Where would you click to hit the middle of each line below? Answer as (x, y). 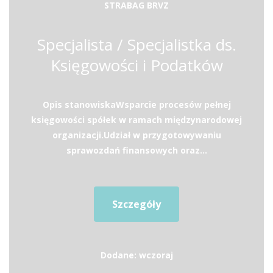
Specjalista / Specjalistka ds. (136, 44)
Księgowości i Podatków (136, 65)
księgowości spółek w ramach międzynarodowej (136, 120)
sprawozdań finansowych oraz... (136, 150)
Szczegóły (136, 204)
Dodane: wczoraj (136, 255)
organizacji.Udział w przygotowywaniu (136, 135)
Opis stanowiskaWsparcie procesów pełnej (136, 105)
